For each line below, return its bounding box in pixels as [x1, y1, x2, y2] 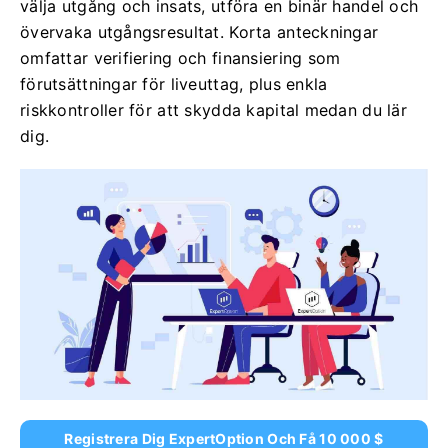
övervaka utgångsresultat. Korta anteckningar [20, 22, 379, 42]
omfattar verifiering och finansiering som [20, 48, 341, 68]
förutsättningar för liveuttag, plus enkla [20, 74, 328, 94]
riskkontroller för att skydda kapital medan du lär [20, 100, 407, 120]
